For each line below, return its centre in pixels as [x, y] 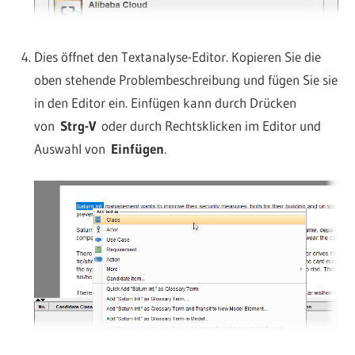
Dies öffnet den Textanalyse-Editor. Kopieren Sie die [177, 57]
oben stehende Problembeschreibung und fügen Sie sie [185, 80]
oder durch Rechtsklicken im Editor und [208, 126]
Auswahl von [72, 149]
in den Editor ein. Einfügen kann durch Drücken [165, 103]
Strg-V [78, 126]
